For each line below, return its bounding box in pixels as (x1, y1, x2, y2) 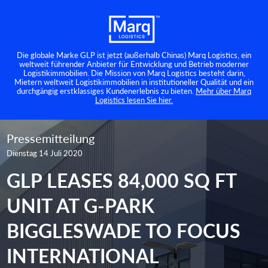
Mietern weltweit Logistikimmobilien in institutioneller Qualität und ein (14, 75, 254, 87)
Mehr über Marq (196, 84, 251, 96)
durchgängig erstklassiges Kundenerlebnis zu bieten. (17, 84, 196, 96)
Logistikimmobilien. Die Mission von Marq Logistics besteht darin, (23, 66, 245, 78)
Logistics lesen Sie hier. (95, 93, 173, 105)
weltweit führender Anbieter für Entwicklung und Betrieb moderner (19, 57, 249, 69)
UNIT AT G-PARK (7, 191, 155, 219)
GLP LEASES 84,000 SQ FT (7, 166, 237, 194)
